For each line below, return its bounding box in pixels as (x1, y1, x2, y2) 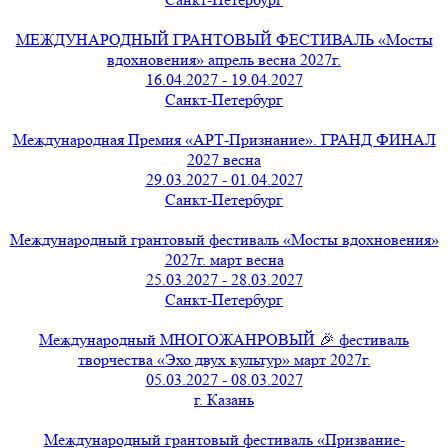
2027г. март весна (164, 249, 284, 269)
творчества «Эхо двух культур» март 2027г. (77, 349, 371, 369)
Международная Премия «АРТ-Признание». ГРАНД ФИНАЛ (12, 129, 436, 149)
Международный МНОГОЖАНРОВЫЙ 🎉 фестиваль (39, 329, 409, 349)
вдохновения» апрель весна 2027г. (107, 49, 341, 69)
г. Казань (194, 389, 254, 409)
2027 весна (187, 149, 261, 169)
